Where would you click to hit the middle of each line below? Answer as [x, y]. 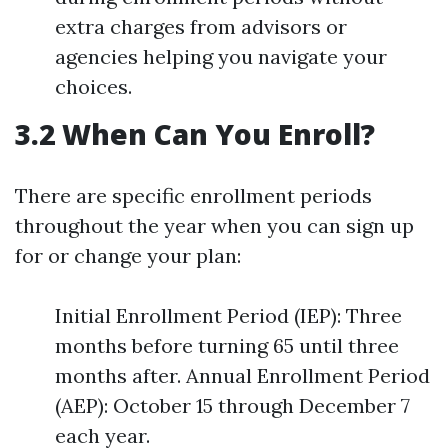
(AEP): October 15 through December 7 [232, 405]
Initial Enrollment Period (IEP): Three [228, 315]
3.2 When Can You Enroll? [195, 134]
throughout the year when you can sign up [214, 225]
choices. [93, 86]
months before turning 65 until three [227, 345]
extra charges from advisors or [201, 26]
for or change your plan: [128, 255]
